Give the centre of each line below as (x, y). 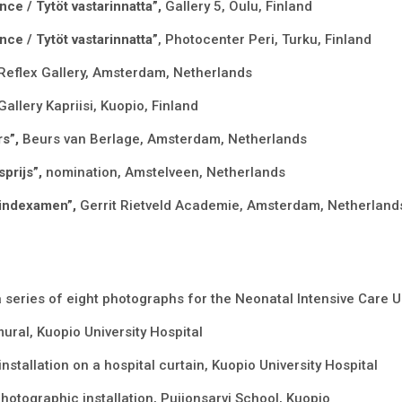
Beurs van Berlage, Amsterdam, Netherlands (164, 140)
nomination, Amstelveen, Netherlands (165, 173)
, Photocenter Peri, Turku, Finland (264, 40)
